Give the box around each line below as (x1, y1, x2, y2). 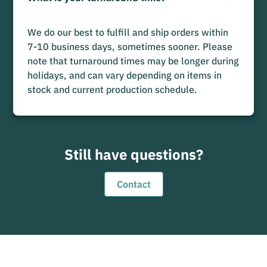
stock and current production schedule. (27, 83, 198, 95)
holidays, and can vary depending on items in (27, 69, 222, 81)
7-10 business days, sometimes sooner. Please (27, 40, 233, 52)
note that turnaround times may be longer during (27, 54, 240, 67)
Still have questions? (64, 144, 203, 164)
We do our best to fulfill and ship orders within (27, 26, 229, 38)
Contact (116, 178, 151, 190)
